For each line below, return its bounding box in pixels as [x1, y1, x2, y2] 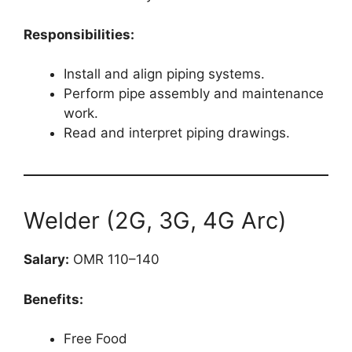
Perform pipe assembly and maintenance [64, 86, 324, 102]
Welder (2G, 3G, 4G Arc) [24, 207, 287, 235]
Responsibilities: [24, 26, 134, 42]
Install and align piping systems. [64, 66, 265, 82]
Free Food [64, 331, 127, 347]
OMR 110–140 [69, 251, 159, 268]
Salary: [24, 251, 69, 268]
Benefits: [24, 291, 83, 307]
